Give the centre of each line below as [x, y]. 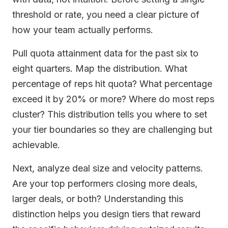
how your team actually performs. [83, 30]
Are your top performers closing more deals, [105, 183]
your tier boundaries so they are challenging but [112, 130]
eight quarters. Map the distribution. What [100, 68]
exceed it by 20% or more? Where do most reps [113, 99]
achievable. [36, 145]
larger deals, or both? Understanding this [98, 199]
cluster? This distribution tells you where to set [110, 114]
